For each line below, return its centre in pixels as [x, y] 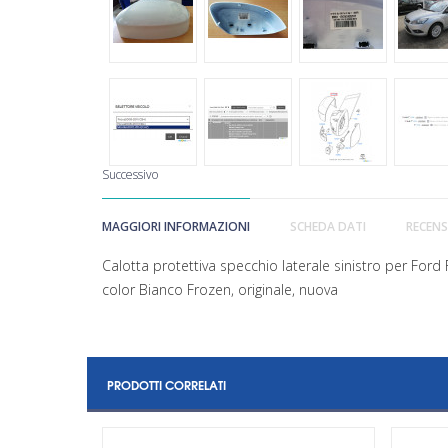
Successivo [130, 174]
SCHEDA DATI [328, 226]
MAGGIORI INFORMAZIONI [176, 226]
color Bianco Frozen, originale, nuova [220, 289]
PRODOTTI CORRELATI [166, 384]
